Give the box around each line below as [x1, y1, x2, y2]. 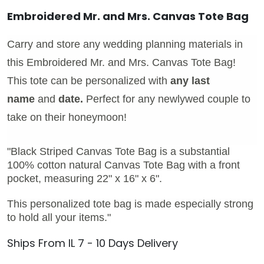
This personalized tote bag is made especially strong [7, 197, 253, 210]
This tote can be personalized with [7, 74, 170, 87]
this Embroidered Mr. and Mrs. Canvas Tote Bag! [7, 56, 236, 68]
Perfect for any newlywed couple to [86, 93, 250, 105]
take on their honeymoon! [7, 111, 127, 123]
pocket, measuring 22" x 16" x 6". [7, 172, 162, 184]
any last [170, 74, 210, 87]
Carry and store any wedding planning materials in [7, 38, 243, 50]
